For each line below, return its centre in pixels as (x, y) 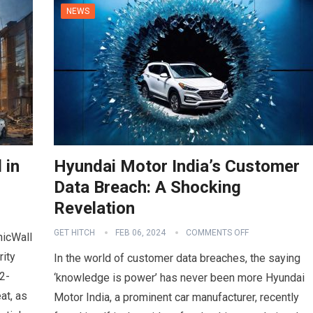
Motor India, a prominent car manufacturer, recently (176, 297)
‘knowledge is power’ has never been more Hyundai (179, 278)
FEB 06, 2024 (140, 233)
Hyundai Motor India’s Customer (177, 166)
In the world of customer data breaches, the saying (177, 258)
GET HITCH (74, 233)
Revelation (94, 208)
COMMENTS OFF (217, 233)
